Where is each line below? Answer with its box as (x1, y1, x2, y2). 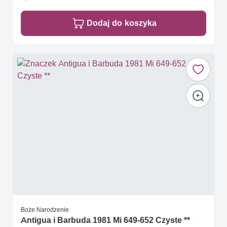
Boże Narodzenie (21, 206, 69, 214)
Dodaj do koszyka (87, 18, 157, 28)
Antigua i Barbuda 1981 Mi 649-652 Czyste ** (21, 215, 190, 225)
